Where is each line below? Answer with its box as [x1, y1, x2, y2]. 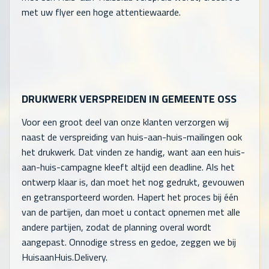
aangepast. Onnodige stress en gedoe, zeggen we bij [22, 234, 236, 249]
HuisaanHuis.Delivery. [22, 249, 107, 264]
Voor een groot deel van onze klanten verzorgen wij [22, 114, 229, 129]
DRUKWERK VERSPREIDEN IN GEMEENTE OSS [22, 90, 237, 107]
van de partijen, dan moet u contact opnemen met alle [22, 204, 240, 219]
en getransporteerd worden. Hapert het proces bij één [22, 189, 238, 204]
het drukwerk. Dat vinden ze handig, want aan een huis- [22, 144, 245, 159]
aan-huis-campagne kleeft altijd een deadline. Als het [22, 159, 235, 174]
